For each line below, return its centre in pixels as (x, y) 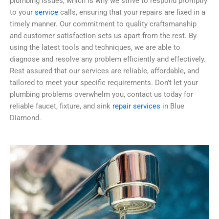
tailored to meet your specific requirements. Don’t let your (104, 83)
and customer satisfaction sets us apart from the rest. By (103, 36)
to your (22, 12)
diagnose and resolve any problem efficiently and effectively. (108, 59)
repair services (136, 106)
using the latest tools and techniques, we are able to (95, 48)
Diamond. (25, 118)
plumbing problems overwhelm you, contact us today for (101, 95)
